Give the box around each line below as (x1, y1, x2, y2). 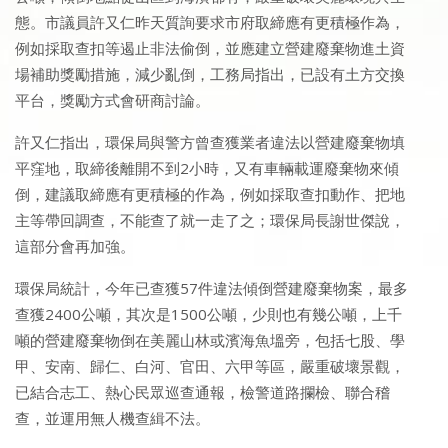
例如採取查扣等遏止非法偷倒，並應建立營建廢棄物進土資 (15, 38, 405, 59)
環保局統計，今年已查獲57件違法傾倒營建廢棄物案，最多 (15, 278, 408, 299)
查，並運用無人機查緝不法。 (15, 408, 210, 429)
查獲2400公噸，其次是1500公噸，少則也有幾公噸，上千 (15, 304, 402, 325)
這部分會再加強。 (15, 236, 135, 257)
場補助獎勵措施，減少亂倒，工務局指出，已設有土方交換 (15, 64, 405, 85)
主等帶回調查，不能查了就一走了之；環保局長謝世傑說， (15, 210, 405, 231)
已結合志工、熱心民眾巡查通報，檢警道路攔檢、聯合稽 (15, 382, 390, 403)
